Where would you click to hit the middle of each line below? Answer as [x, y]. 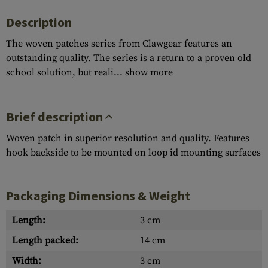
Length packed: [45, 240]
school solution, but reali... [66, 72]
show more [149, 72]
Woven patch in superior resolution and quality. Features [128, 138]
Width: [27, 261]
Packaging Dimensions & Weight [98, 196]
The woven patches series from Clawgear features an [119, 44]
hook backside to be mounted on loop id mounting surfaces [133, 153]
